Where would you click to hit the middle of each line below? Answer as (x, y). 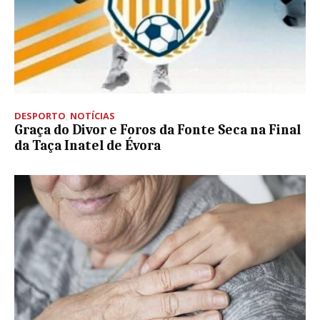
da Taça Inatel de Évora (87, 146)
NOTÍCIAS (92, 116)
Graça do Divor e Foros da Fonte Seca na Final (157, 130)
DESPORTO (40, 116)
